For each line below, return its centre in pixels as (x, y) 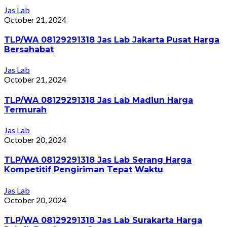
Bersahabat (29, 50)
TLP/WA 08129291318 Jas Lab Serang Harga (98, 160)
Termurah (25, 109)
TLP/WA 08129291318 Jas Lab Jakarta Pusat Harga (112, 40)
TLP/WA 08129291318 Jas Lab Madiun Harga (99, 100)
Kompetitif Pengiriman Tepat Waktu (84, 170)
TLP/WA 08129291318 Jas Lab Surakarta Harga (103, 220)
